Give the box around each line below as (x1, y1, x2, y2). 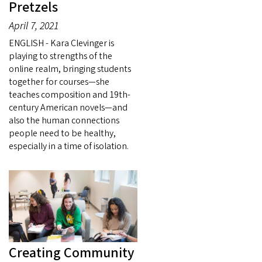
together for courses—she (9, 75, 109, 88)
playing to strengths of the (9, 49, 112, 63)
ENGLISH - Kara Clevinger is (9, 36, 114, 50)
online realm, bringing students (9, 62, 131, 75)
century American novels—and (9, 101, 127, 114)
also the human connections (9, 113, 119, 127)
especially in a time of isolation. (9, 139, 129, 153)
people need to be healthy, (9, 126, 116, 140)
